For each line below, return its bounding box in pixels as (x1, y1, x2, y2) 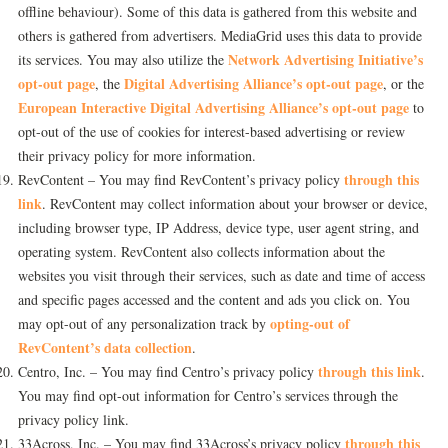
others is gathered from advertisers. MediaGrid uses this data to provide (18, 26, 422, 45)
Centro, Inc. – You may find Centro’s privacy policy (18, 362, 314, 381)
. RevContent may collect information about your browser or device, (42, 194, 428, 213)
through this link (314, 361, 421, 382)
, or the (383, 74, 424, 93)
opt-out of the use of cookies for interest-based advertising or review (18, 122, 405, 141)
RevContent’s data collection (18, 337, 192, 358)
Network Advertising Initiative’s (228, 49, 423, 70)
